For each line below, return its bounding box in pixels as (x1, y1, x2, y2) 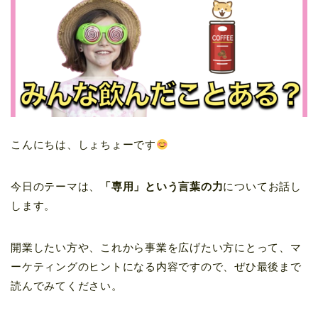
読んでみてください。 (11, 280, 123, 292)
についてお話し (223, 180, 302, 193)
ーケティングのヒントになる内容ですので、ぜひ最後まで (11, 261, 302, 273)
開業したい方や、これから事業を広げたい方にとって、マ (11, 241, 302, 254)
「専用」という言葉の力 (100, 180, 224, 193)
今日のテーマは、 (11, 180, 101, 193)
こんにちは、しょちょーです (11, 138, 156, 151)
